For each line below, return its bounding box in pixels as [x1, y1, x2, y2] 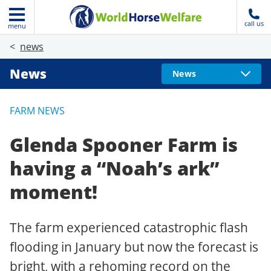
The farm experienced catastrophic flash [10, 218, 248, 236]
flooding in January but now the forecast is [10, 238, 258, 255]
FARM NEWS [10, 104, 65, 117]
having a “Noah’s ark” [10, 155, 219, 181]
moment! [10, 178, 97, 204]
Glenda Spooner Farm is [10, 131, 238, 157]
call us [244, 18, 264, 28]
